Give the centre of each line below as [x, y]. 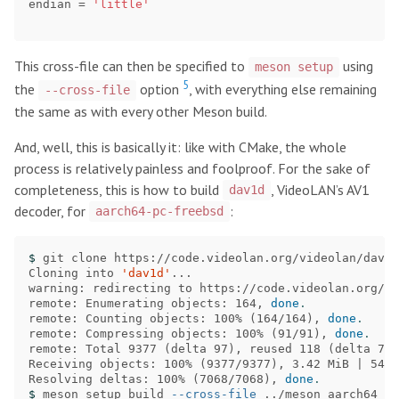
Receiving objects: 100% [114, 363]
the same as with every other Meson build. [141, 111]
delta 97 [199, 348]
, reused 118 [281, 348]
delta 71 [363, 348]
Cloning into [75, 273]
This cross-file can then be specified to [131, 66]
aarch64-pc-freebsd [159, 212]
